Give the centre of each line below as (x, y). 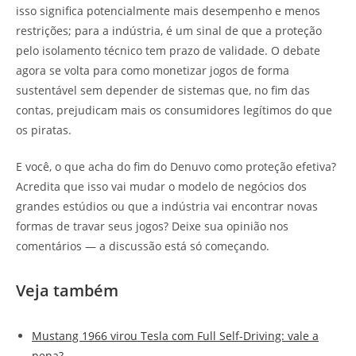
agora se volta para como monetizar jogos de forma (153, 71)
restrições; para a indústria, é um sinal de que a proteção (169, 31)
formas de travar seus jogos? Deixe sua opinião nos (152, 226)
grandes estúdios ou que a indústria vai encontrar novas (167, 207)
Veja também (67, 291)
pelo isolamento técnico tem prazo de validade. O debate (168, 51)
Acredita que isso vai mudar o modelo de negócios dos (161, 187)
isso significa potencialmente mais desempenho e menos (168, 11)
